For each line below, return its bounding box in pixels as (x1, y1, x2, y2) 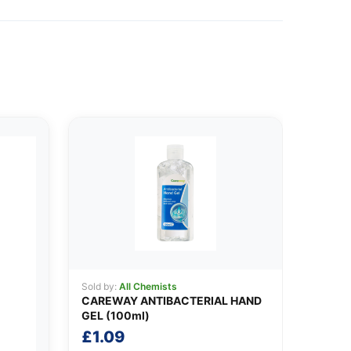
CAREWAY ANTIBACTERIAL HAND (81, 293, 262, 307)
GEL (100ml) (81, 308, 150, 322)
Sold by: (81, 280, 119, 292)
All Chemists (118, 280, 177, 292)
